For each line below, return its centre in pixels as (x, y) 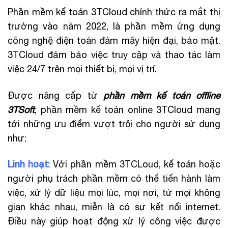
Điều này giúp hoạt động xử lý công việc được (114, 221)
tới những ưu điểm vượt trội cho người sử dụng (114, 124)
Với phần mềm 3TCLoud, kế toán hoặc (135, 164)
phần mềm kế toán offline (162, 95)
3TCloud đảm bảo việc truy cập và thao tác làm (114, 55)
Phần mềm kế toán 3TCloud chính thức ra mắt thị (114, 12)
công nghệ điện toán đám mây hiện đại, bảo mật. (114, 41)
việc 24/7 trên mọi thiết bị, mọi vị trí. (82, 69)
